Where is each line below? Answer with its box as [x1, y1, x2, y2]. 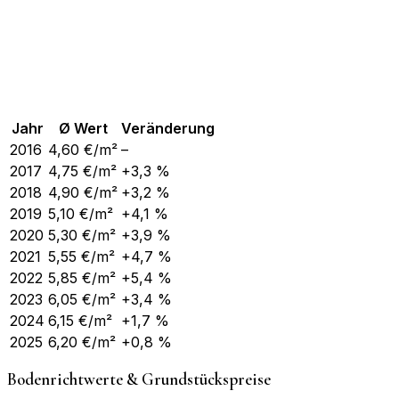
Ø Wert [58, 118, 108, 137]
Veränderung [121, 118, 215, 137]
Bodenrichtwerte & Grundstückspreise [7, 370, 271, 390]
